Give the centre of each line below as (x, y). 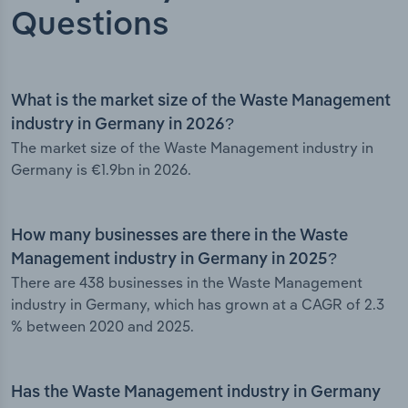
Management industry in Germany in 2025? (174, 260)
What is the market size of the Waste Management (201, 102)
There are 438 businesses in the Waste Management (187, 283)
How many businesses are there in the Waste (179, 236)
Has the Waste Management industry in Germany (196, 393)
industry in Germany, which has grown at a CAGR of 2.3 (198, 305)
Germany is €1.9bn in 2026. (101, 170)
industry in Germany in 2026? (122, 125)
